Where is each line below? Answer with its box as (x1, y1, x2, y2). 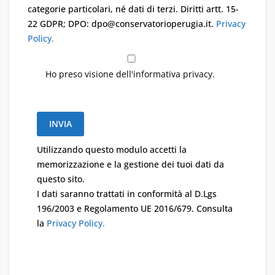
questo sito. (37, 173, 85, 185)
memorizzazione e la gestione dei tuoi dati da (37, 158, 224, 170)
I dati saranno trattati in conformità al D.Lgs (37, 188, 217, 199)
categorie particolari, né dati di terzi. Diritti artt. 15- (28, 3, 239, 15)
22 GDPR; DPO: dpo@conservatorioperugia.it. (28, 18, 216, 29)
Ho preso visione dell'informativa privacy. (45, 68, 215, 80)
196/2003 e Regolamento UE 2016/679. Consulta (37, 203, 233, 214)
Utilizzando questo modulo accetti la (37, 144, 187, 155)
